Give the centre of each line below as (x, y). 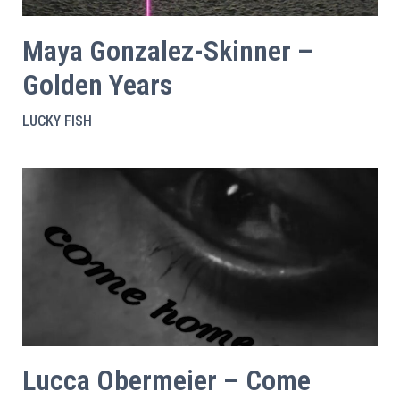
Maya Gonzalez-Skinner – (168, 51)
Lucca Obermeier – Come (167, 380)
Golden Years (97, 85)
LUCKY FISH (57, 121)
